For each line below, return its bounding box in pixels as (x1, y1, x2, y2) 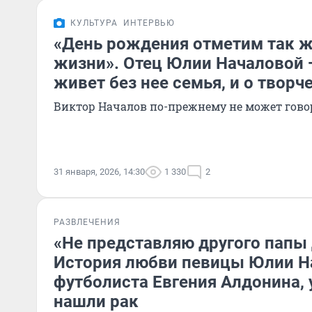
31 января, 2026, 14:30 (54, 166, 145, 177)
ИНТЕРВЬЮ (123, 18, 175, 28)
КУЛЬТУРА (70, 18, 118, 28)
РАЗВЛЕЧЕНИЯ (54, 217, 120, 227)
